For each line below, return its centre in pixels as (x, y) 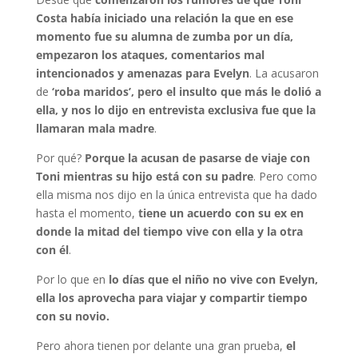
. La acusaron (284, 73)
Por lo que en (72, 279)
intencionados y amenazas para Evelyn (142, 73)
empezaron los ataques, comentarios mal (150, 55)
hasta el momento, (87, 213)
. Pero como (285, 176)
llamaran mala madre (95, 128)
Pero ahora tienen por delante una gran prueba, (161, 346)
